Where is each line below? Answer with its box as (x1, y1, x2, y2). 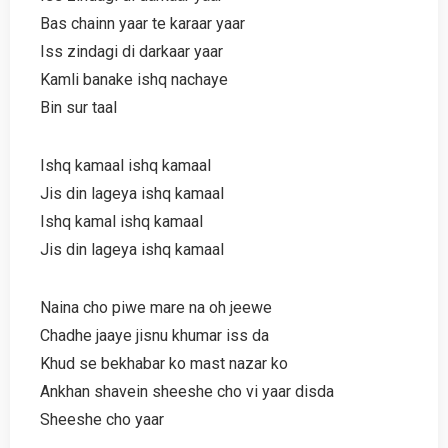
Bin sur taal (40, 97, 117, 117)
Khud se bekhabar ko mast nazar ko (40, 353, 288, 373)
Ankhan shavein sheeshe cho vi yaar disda (40, 381, 334, 401)
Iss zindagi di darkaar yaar (40, 41, 223, 61)
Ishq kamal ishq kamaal (40, 211, 203, 231)
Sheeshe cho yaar (40, 409, 164, 429)
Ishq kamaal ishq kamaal (40, 155, 211, 175)
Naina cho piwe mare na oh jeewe (40, 297, 272, 317)
